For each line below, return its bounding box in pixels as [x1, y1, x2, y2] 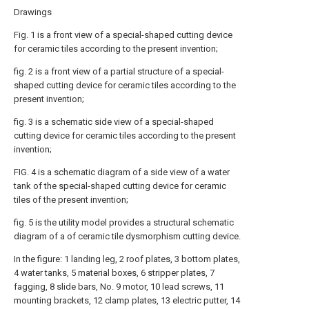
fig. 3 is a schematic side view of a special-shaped [14, 117, 214, 127]
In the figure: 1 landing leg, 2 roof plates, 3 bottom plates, [14, 254, 240, 264]
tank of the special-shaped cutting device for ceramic [14, 181, 226, 191]
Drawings [14, 7, 52, 17]
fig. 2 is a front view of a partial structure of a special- [14, 66, 224, 77]
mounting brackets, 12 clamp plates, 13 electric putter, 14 [14, 295, 240, 306]
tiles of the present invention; [14, 195, 128, 205]
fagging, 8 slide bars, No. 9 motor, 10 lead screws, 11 [14, 281, 224, 292]
